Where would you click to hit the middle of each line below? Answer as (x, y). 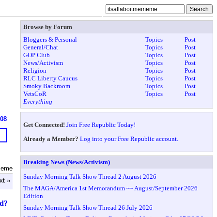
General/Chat (41, 47)
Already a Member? (51, 139)
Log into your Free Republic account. (129, 139)
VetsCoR (35, 94)
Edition (33, 196)
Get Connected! (44, 124)
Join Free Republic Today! (101, 124)
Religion (35, 71)
